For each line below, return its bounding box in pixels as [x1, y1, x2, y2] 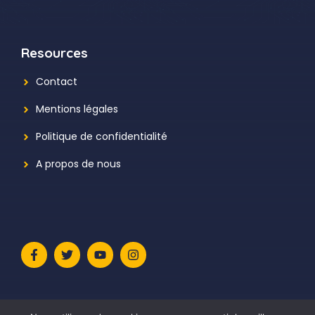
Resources [21, 44, 88, 62]
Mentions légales [36, 102, 118, 117]
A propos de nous [36, 157, 121, 172]
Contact [36, 75, 77, 89]
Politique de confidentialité [36, 129, 167, 144]
